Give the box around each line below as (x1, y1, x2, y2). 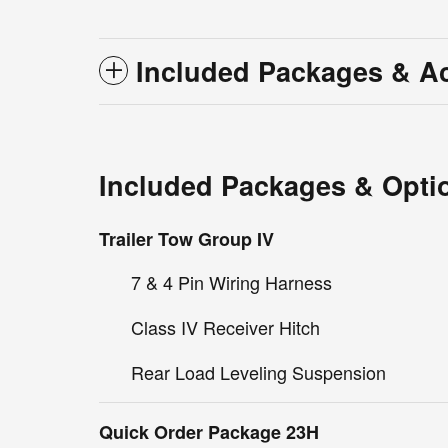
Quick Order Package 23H (99, 419, 319, 446)
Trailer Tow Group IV (99, 226, 274, 253)
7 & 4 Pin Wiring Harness (131, 269, 332, 296)
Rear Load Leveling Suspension (131, 359, 386, 386)
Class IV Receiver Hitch (131, 314, 320, 341)
